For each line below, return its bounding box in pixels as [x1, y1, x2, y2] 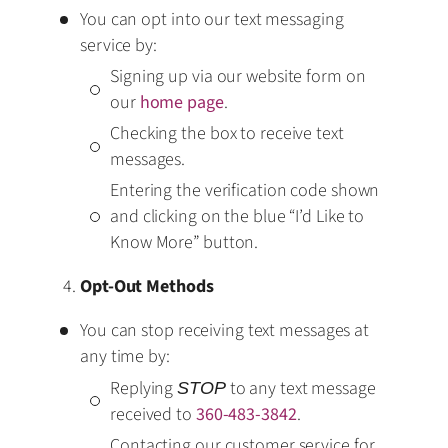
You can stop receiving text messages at [80, 317, 370, 343]
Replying [110, 375, 178, 401]
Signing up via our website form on [110, 63, 366, 89]
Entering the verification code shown [110, 177, 380, 203]
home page [139, 89, 224, 115]
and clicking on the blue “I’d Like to [110, 203, 365, 229]
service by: [80, 32, 157, 58]
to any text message [225, 375, 376, 401]
